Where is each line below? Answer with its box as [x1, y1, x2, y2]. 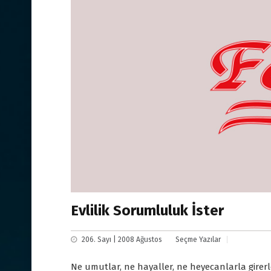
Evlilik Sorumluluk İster [71, 202, 224, 220]
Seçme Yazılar [175, 235, 221, 244]
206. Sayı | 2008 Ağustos [82, 235, 162, 244]
